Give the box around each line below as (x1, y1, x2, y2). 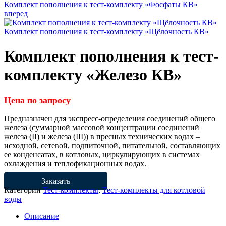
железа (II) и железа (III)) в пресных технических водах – (4, 132, 200, 141)
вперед (4, 9, 28, 18)
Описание (24, 211, 59, 220)
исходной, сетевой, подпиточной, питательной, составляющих (4, 141, 220, 150)
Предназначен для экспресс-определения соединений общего (4, 114, 215, 123)
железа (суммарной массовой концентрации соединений (4, 123, 199, 132)
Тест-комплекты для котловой (102, 185, 205, 194)
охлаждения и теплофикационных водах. (4, 159, 146, 168)
